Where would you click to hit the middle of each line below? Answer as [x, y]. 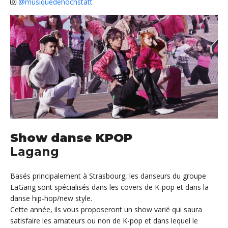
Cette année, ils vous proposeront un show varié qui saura [106, 210]
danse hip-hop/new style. [51, 198]
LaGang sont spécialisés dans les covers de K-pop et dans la [109, 187]
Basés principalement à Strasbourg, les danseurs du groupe [108, 176]
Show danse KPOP [71, 138]
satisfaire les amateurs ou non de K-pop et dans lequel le [104, 221]
